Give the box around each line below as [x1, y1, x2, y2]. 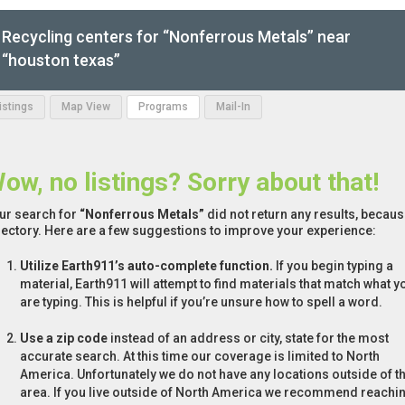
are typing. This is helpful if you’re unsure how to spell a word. [20, 295, 382, 310]
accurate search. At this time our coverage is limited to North [20, 349, 380, 364]
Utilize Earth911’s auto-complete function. [20, 259, 273, 274]
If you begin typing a [273, 259, 393, 274]
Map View [61, 100, 110, 114]
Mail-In [216, 100, 250, 114]
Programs [138, 100, 188, 114]
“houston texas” [2, 51, 120, 71]
